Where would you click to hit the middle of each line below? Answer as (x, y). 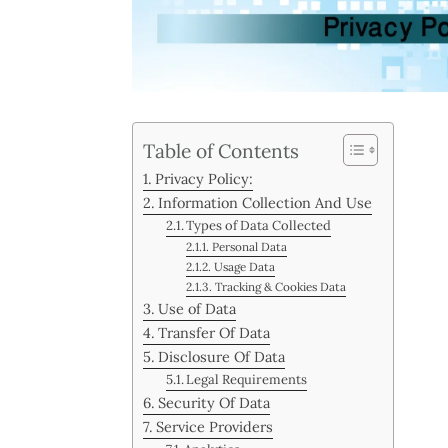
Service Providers (214, 426)
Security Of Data (213, 402)
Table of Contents (221, 150)
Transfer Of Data (213, 332)
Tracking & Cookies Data (280, 286)
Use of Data (196, 308)
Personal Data (249, 246)
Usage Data (244, 266)
